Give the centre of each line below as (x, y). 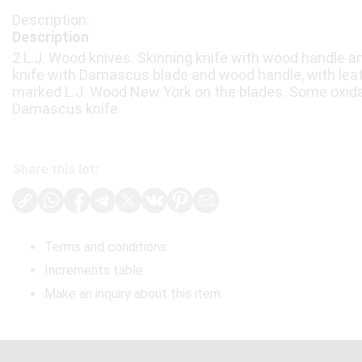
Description (51, 37)
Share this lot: (55, 169)
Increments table (94, 270)
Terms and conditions (105, 247)
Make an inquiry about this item (133, 294)
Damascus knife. (67, 109)
